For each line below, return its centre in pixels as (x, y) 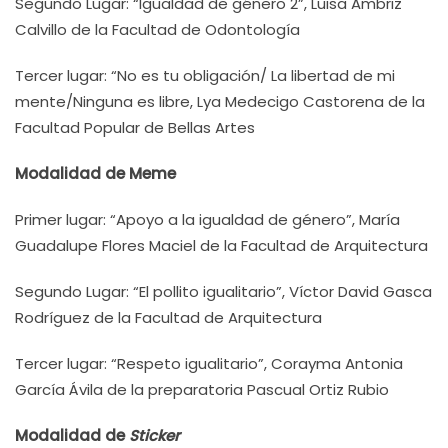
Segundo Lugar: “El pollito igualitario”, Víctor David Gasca (223, 291)
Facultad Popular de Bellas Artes (135, 127)
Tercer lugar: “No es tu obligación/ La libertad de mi (205, 75)
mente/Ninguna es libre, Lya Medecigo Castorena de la (220, 101)
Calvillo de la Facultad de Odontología (157, 29)
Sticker (154, 435)
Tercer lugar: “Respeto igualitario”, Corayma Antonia (209, 363)
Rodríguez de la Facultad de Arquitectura (168, 317)
